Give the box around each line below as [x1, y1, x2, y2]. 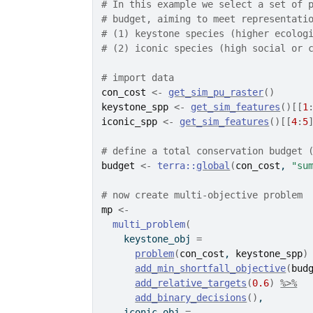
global [196, 160, 231, 171]
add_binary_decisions [135, 292, 247, 303]
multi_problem [112, 219, 186, 230]
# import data [101, 72, 175, 83]
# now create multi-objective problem [101, 189, 303, 201]
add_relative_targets [135, 277, 247, 289]
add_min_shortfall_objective [135, 263, 286, 274]
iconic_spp [101, 116, 158, 127]
